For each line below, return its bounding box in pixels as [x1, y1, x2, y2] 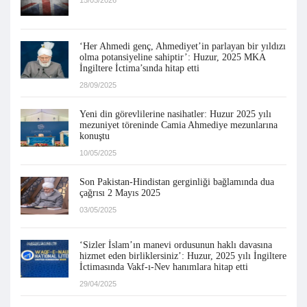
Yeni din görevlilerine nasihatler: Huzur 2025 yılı [79, 109, 271, 120]
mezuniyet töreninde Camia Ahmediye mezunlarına [79, 120, 278, 131]
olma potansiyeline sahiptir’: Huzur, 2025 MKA [79, 52, 265, 63]
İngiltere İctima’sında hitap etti [79, 63, 199, 74]
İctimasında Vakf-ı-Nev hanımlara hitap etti [79, 262, 248, 273]
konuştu [79, 131, 110, 142]
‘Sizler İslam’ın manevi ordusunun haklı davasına [79, 240, 272, 251]
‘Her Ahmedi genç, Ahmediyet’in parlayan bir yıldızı [79, 41, 286, 52]
